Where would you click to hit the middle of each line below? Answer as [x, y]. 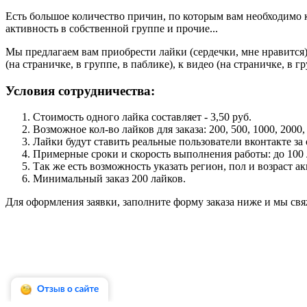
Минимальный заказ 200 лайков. [109, 179]
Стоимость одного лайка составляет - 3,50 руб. [142, 117]
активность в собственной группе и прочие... [113, 28]
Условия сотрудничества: [80, 90]
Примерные [62, 154]
